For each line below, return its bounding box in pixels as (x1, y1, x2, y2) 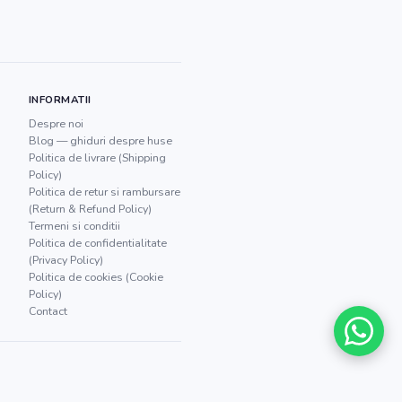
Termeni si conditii (28, 218, 120, 233)
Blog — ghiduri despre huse (28, 133, 172, 148)
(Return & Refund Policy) (28, 201, 152, 216)
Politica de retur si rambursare (28, 184, 180, 199)
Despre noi (28, 116, 83, 131)
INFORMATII (28, 92, 92, 107)
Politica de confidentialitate (28, 235, 167, 250)
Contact (28, 303, 67, 319)
